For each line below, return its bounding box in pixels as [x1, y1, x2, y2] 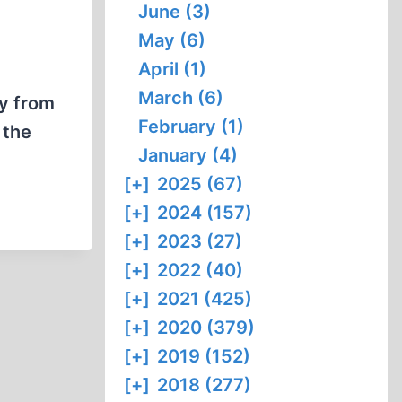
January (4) [138, 144, 239, 166]
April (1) [138, 58, 207, 80]
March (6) [138, 87, 224, 109]
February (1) [138, 116, 245, 137]
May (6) [138, 30, 206, 51]
